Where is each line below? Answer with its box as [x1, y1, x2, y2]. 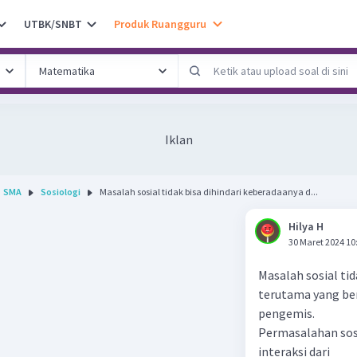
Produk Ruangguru [114, 16, 206, 31]
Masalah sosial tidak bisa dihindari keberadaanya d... [100, 186, 318, 198]
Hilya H [288, 219, 324, 233]
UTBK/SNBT [24, 16, 82, 31]
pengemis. [258, 305, 315, 321]
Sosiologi [41, 186, 80, 198]
